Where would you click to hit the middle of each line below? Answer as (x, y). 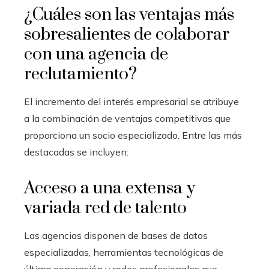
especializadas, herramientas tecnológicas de (124, 252)
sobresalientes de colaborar (127, 34)
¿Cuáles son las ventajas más (129, 14)
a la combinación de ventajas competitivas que (127, 118)
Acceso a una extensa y (110, 188)
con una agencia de (96, 54)
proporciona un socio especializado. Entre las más (133, 135)
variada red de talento (105, 208)
